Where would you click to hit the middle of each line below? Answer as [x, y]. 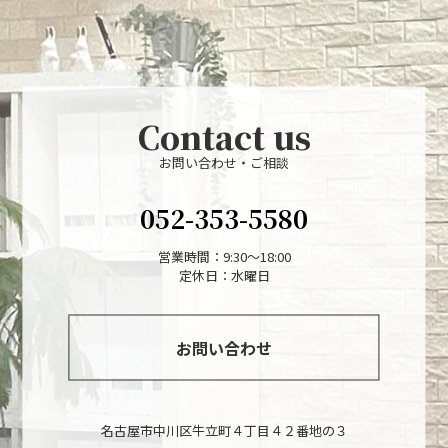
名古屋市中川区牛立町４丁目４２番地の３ [224, 430]
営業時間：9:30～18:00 [224, 256]
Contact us [224, 135]
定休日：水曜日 [224, 275]
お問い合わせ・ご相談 [224, 162]
